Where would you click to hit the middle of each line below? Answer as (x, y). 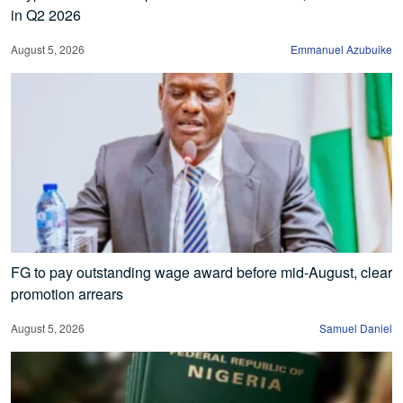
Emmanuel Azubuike (341, 49)
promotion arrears (67, 294)
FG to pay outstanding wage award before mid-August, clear (201, 273)
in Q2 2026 (46, 15)
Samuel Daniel (356, 328)
